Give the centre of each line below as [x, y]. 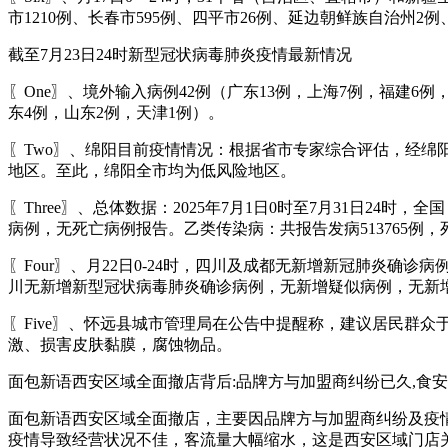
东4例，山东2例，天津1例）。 [116, 112]
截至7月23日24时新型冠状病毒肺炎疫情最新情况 [180, 54]
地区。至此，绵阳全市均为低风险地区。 [152, 170]
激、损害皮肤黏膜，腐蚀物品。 [120, 344]
